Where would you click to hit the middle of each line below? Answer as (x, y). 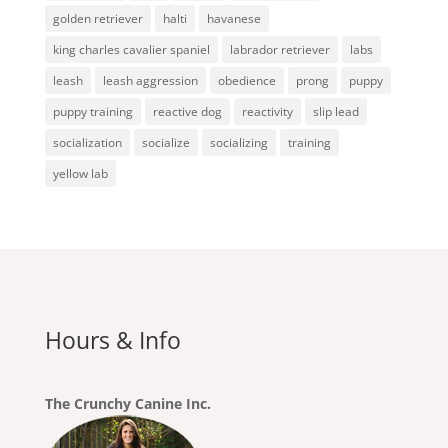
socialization (87, 142)
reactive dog (187, 111)
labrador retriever (279, 49)
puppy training (92, 111)
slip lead (335, 111)
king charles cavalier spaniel (131, 49)
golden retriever (97, 18)
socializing (238, 142)
